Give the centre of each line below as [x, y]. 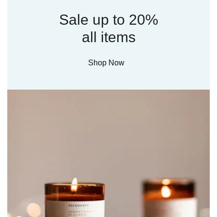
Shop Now [106, 63]
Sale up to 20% [108, 20]
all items [108, 37]
